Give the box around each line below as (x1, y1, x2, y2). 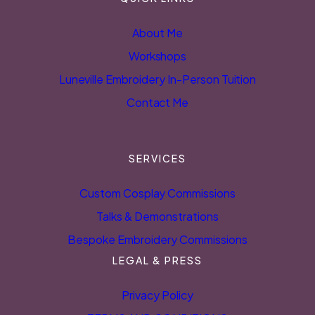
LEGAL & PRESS (112, 254, 202, 266)
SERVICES (129, 152, 186, 165)
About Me (132, 25, 183, 40)
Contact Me (126, 95, 189, 110)
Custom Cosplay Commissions (79, 186, 236, 200)
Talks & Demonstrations (96, 209, 219, 224)
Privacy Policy (122, 288, 193, 302)
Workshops (128, 49, 187, 63)
